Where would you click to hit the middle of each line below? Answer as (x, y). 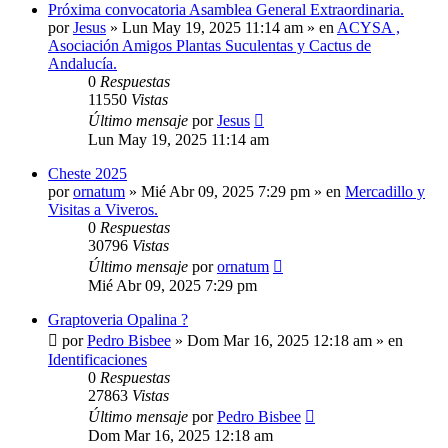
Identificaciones (97, 360)
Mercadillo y (385, 192)
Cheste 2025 (87, 174)
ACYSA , (368, 28)
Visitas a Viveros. (103, 210)
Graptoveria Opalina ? (118, 320)
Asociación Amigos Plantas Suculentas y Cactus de (209, 46)
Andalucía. (82, 64)
